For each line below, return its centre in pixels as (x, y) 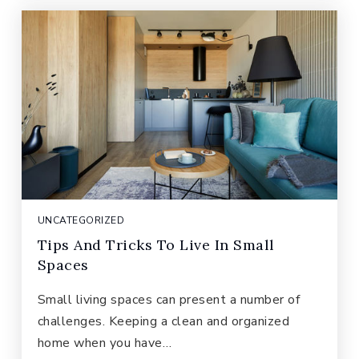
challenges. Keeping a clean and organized (163, 321)
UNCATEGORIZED (81, 220)
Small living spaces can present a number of (169, 300)
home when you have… (105, 343)
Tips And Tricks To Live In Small (156, 245)
